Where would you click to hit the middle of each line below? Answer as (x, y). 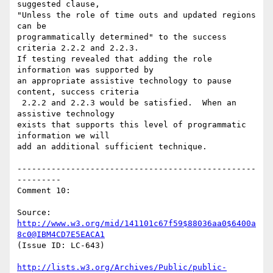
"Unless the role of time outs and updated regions (136, 15)
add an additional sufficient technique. (112, 147)
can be (32, 26)
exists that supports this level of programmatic (132, 125)
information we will (63, 136)
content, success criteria (78, 92)
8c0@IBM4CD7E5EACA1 (61, 235)
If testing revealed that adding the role (115, 59)
